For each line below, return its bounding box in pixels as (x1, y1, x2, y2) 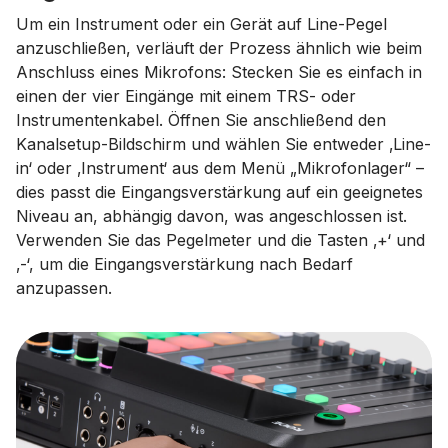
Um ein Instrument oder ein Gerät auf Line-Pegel (16, 13, 387, 34)
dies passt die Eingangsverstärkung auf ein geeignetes (16, 181, 423, 202)
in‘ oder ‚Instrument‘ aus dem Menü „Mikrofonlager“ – (16, 157, 424, 178)
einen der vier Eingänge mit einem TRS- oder (16, 85, 356, 106)
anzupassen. (16, 277, 112, 298)
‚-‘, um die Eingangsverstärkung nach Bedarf (16, 253, 353, 274)
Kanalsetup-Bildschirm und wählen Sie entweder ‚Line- (16, 133, 431, 154)
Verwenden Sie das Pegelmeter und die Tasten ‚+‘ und (16, 229, 425, 250)
